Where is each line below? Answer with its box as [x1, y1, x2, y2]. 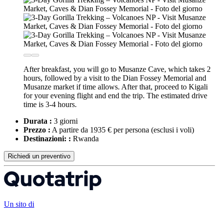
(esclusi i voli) [151, 125, 194, 134]
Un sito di [4, 199, 34, 208]
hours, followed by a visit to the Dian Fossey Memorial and [23, 73, 206, 82]
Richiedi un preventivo [8, 152, 70, 160]
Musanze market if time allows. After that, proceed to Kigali [23, 82, 208, 91]
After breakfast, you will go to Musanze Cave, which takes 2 [23, 65, 211, 73]
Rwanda [71, 134, 99, 143]
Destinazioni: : [23, 134, 71, 143]
